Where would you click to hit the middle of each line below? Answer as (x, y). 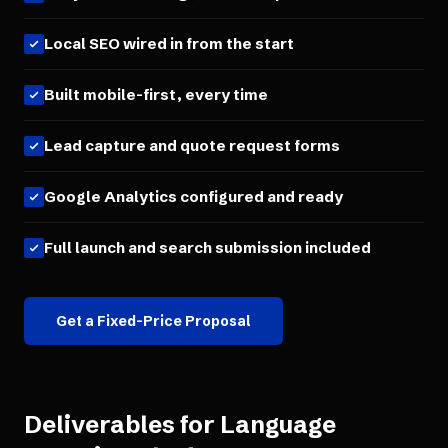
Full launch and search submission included (207, 247)
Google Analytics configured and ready (193, 196)
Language (278, 424)
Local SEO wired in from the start (169, 43)
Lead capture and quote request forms (192, 145)
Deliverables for (122, 424)
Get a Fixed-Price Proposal (153, 321)
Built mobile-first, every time (156, 94)
